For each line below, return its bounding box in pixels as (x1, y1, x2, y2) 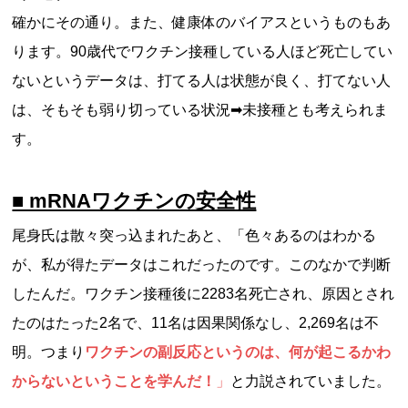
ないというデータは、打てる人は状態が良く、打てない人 (12, 73, 392, 88)
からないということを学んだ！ (12, 373, 217, 389)
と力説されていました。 (230, 373, 392, 389)
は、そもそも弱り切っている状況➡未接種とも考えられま (12, 102, 389, 117)
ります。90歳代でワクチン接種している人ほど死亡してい (12, 44, 393, 59)
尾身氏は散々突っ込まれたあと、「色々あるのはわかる (12, 228, 377, 243)
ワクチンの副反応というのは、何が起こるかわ (85, 344, 392, 360)
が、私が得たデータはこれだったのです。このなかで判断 (12, 257, 392, 272)
